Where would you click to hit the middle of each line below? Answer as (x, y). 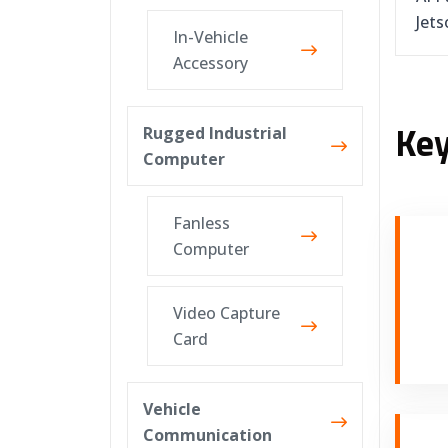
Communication (207, 435)
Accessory (210, 63)
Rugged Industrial (214, 133)
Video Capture (226, 313)
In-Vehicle (210, 37)
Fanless (201, 223)
